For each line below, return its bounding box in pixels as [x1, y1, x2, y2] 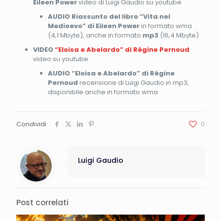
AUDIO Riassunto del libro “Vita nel [47, 11, 170, 21]
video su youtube [33, 54, 88, 64]
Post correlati [16, 197, 69, 208]
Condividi [16, 119, 46, 129]
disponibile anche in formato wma [47, 87, 158, 97]
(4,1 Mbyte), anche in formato [47, 30, 143, 40]
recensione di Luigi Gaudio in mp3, [77, 77, 189, 87]
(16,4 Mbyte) [158, 30, 199, 40]
